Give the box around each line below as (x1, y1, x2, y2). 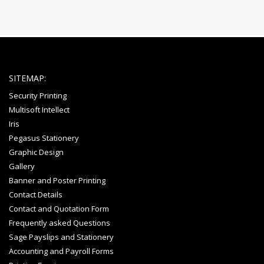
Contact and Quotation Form (9, 203, 109, 214)
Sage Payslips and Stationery (9, 231, 114, 242)
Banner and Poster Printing (9, 174, 105, 186)
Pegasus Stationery (9, 132, 79, 143)
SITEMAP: (9, 72, 46, 84)
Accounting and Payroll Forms (9, 245, 114, 256)
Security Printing (9, 90, 67, 101)
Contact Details (9, 189, 62, 200)
